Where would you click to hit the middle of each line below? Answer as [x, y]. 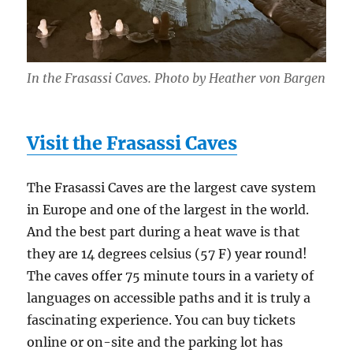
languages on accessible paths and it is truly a [169, 298]
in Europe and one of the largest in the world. [168, 210]
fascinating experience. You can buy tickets [162, 320]
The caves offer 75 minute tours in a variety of [171, 276]
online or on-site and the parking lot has [155, 342]
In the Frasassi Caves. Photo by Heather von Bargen [176, 78]
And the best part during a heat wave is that [164, 232]
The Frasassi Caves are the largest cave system [172, 188]
